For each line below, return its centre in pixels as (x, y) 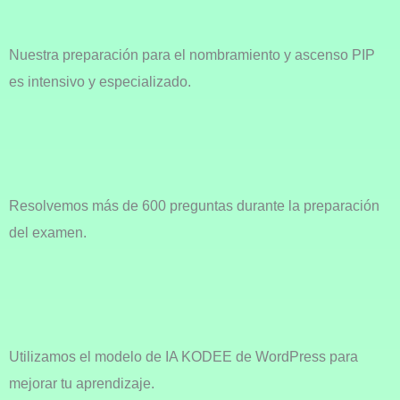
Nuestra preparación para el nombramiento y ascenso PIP (192, 55)
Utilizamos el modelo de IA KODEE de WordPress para (183, 357)
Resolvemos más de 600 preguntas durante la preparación (194, 206)
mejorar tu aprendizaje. (82, 383)
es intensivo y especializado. (100, 82)
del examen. (50, 233)
